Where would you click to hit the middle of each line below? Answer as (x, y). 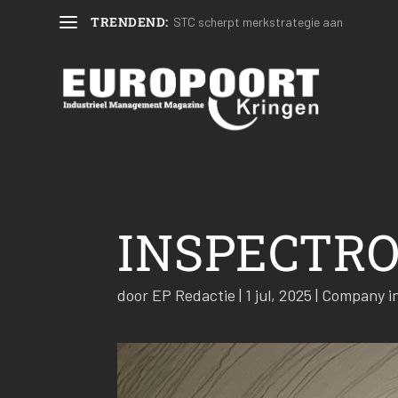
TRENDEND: (130, 22)
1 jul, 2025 (279, 295)
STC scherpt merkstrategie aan (258, 22)
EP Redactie (194, 295)
